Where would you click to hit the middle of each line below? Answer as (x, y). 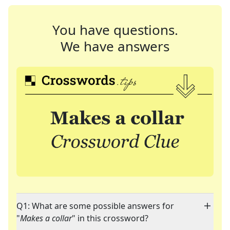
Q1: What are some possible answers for (95, 206)
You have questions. (115, 30)
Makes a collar (46, 218)
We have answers (115, 46)
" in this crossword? (110, 218)
